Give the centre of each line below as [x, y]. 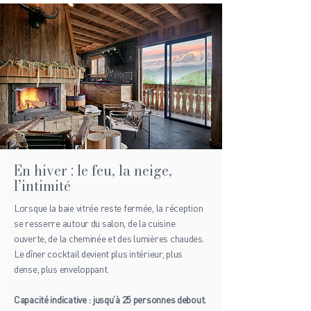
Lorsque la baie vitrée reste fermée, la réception [109, 208]
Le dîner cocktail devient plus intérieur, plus [99, 254]
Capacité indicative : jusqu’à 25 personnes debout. [110, 300]
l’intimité [42, 186]
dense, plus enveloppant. [62, 269]
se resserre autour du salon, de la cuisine [95, 223]
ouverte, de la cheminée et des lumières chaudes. [109, 238]
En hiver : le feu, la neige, [93, 170]
